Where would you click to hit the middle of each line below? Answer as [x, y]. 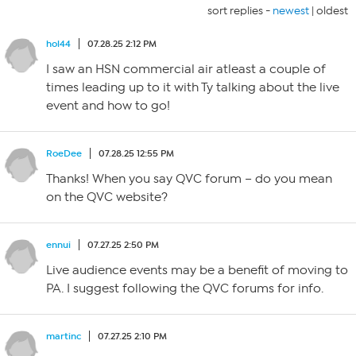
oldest [332, 11]
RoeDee [64, 153]
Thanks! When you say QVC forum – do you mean [189, 179]
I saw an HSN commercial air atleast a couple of [186, 69]
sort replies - [240, 11]
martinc [64, 336]
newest [291, 11]
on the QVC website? [107, 197]
